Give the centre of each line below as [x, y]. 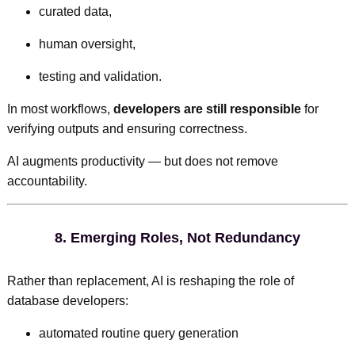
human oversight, [87, 44]
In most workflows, [60, 109]
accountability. [47, 181]
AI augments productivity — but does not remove [142, 161]
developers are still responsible [207, 109]
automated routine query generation [138, 333]
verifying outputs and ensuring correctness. [127, 128]
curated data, [75, 11]
